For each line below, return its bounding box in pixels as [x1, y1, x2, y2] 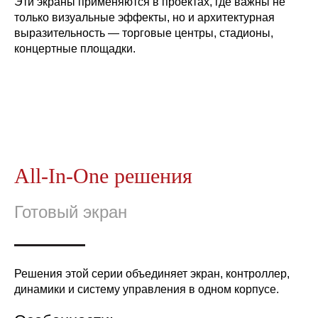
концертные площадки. [14, 43, 136, 55]
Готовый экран [14, 202, 127, 222]
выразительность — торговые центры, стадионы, [14, 27, 273, 40]
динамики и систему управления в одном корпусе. [14, 283, 279, 296]
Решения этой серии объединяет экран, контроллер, [14, 268, 290, 280]
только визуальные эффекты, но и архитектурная [14, 11, 275, 24]
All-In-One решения [14, 164, 192, 188]
